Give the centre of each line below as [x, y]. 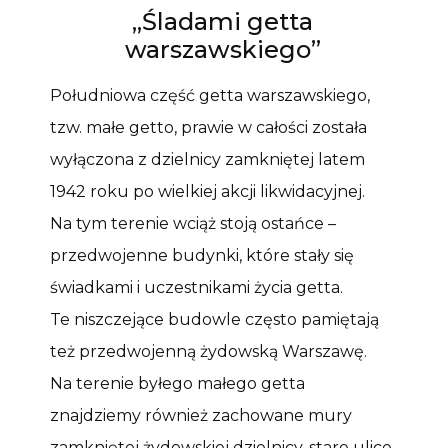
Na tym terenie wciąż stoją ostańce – [193, 223]
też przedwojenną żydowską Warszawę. [208, 351]
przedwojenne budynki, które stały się [202, 255]
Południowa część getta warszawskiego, [210, 95]
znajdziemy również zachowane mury [201, 415]
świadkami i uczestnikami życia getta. [196, 287]
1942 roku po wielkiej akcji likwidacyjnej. [207, 191]
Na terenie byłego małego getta [177, 383]
